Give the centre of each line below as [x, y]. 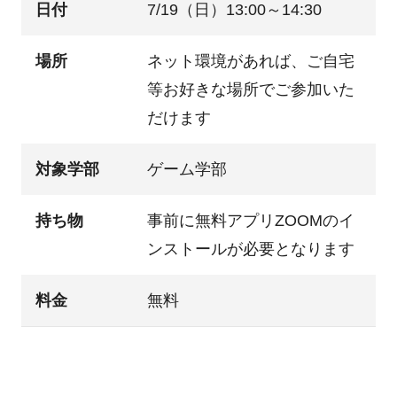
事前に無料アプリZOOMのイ [250, 221]
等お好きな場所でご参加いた [250, 90]
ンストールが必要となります [250, 249]
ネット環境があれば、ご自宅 [250, 62]
